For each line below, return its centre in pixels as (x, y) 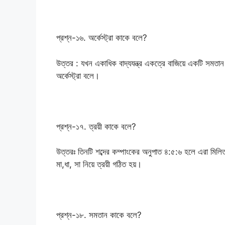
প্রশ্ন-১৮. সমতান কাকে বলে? (99, 215)
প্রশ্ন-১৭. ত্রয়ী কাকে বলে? (96, 126)
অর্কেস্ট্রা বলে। (78, 76)
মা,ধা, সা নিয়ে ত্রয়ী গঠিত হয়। (99, 164)
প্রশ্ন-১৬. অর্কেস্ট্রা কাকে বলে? (102, 38)
